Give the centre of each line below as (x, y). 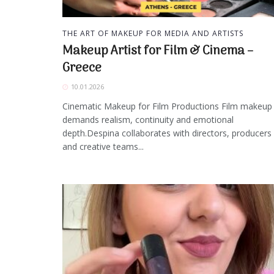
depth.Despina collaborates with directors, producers (167, 133)
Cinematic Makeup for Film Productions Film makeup (167, 106)
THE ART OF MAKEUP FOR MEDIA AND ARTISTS (153, 34)
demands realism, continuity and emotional (148, 120)
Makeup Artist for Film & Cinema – (158, 52)
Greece (82, 69)
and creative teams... (103, 147)
